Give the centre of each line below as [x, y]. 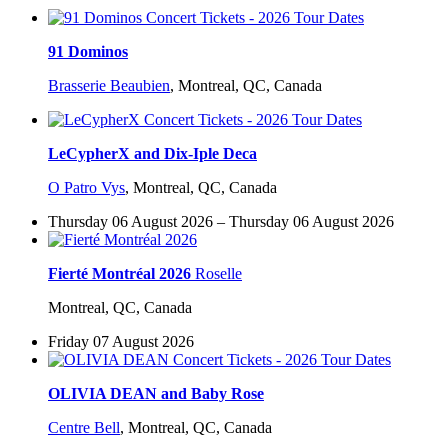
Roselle [218, 274]
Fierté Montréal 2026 [119, 274]
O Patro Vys [86, 188]
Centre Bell [84, 428]
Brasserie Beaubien [109, 86]
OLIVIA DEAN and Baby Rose [156, 394]
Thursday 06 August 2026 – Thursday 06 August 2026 [221, 222]
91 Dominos [88, 52]
